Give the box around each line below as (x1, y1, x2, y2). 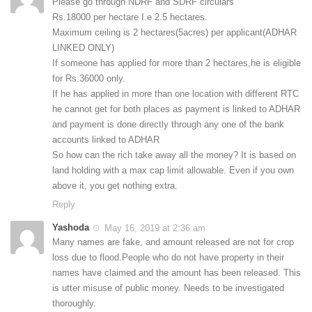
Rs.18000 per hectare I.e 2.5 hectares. (52, 11, 208, 22)
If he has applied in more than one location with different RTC (52, 88, 299, 99)
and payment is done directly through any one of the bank (52, 118, 284, 130)
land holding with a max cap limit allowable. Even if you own (52, 164, 294, 175)
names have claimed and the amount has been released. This (52, 267, 301, 279)
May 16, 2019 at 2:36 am (104, 222, 205, 233)
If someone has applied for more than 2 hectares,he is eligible (52, 57, 301, 68)
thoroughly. (52, 298, 96, 309)
